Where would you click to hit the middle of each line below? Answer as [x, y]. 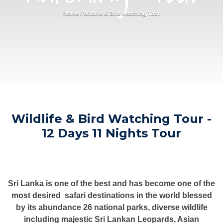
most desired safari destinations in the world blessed [111, 195]
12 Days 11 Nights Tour [111, 133]
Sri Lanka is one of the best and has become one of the [111, 183]
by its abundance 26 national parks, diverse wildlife [111, 207]
